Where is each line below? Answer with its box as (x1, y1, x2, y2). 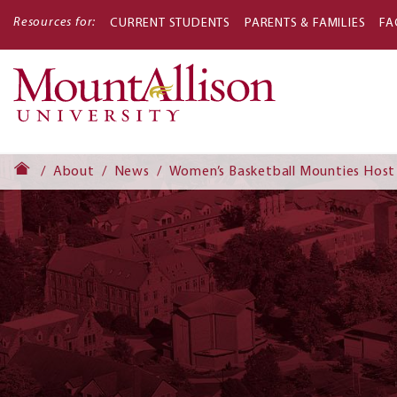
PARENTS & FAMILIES (245, 17, 366, 30)
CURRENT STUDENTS (110, 17, 231, 30)
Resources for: (13, 16, 97, 29)
